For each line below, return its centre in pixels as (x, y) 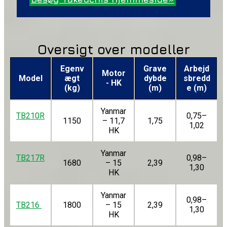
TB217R (30, 158)
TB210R (30, 116)
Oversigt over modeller (113, 50)
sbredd (197, 79)
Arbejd (197, 69)
